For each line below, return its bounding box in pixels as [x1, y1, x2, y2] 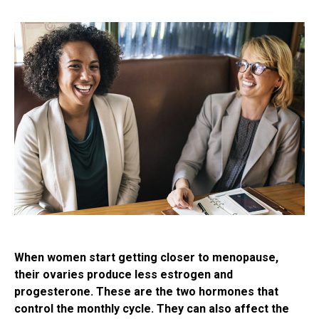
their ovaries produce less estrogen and [14, 268, 233, 282]
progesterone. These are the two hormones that [14, 285, 278, 299]
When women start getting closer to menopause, [14, 251, 278, 265]
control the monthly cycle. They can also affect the [14, 302, 289, 316]
